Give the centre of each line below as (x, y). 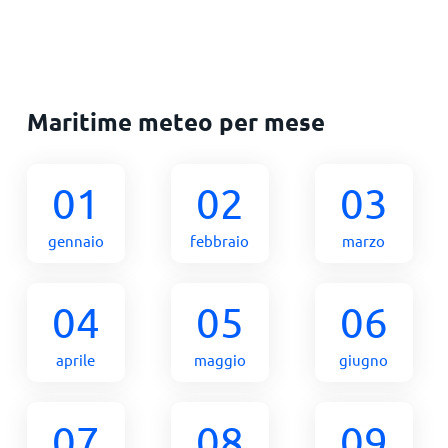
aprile (76, 359)
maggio (219, 359)
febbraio (220, 240)
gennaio (75, 240)
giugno (364, 359)
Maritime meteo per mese (175, 121)
